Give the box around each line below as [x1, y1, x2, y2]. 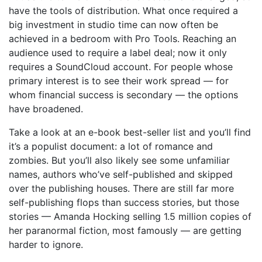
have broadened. [9, 103, 83, 115]
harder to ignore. [9, 239, 83, 250]
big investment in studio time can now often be [9, 19, 218, 30]
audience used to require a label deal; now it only [9, 47, 227, 58]
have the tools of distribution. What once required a [9, 5, 238, 16]
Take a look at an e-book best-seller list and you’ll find [9, 126, 251, 138]
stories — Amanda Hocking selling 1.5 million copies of [9, 211, 251, 222]
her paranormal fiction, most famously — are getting [9, 225, 242, 236]
